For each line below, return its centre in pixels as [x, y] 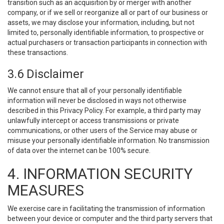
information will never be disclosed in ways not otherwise [97, 100]
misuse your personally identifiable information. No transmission [108, 140]
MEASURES [46, 190]
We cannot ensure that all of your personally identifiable [95, 90]
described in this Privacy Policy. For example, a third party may [104, 110]
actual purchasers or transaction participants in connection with [107, 42]
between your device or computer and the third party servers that [110, 218]
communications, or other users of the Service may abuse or [102, 130]
